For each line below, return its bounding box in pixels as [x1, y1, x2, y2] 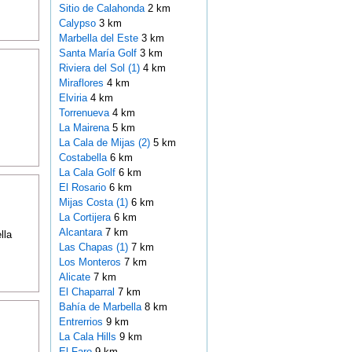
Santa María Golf [58, 47, 140, 60]
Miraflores [58, 77, 107, 90]
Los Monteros [58, 256, 124, 269]
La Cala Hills [58, 331, 119, 343]
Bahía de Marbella [58, 301, 145, 313]
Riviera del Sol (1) [58, 62, 140, 75]
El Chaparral [58, 286, 118, 299]
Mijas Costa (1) [58, 196, 128, 209]
